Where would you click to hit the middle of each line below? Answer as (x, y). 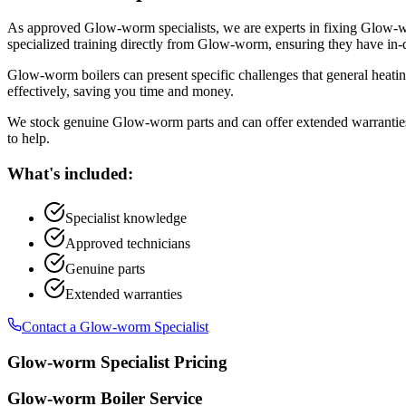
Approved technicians (128, 243)
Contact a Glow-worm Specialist (115, 326)
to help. (29, 139)
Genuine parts (105, 268)
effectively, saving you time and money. (121, 92)
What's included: (70, 174)
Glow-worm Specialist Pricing (117, 362)
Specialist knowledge (126, 217)
